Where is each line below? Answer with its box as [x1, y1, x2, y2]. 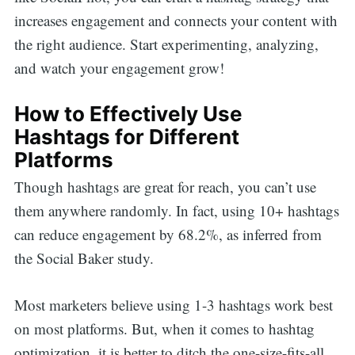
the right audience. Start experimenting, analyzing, [13, 33, 319, 54]
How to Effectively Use [13, 101, 242, 127]
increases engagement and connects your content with [13, 10, 338, 30]
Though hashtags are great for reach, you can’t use [13, 177, 316, 197]
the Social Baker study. [13, 248, 154, 269]
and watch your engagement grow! [13, 57, 224, 78]
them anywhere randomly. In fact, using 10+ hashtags [13, 200, 339, 221]
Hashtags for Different [13, 124, 239, 150]
